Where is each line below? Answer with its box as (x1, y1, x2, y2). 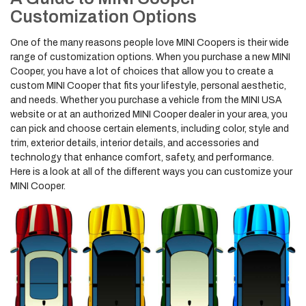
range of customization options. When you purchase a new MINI (10, 52, 290, 62)
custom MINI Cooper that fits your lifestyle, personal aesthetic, (10, 81, 286, 91)
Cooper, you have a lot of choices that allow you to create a (10, 66, 273, 76)
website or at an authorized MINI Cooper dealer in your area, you (10, 109, 288, 120)
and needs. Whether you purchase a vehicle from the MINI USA (10, 95, 282, 105)
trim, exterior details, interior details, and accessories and (10, 138, 259, 148)
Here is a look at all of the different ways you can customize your (10, 167, 292, 177)
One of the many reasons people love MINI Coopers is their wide (10, 38, 289, 48)
